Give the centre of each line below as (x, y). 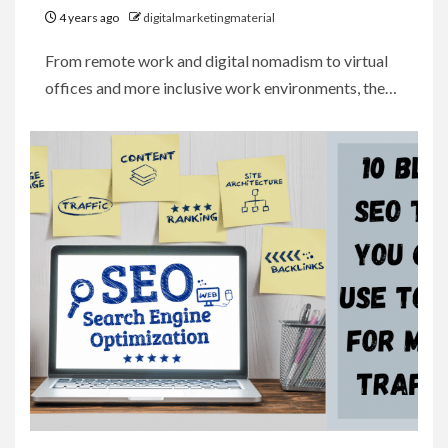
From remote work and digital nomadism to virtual (216, 60)
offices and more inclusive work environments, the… (221, 87)
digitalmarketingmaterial (209, 17)
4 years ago (89, 17)
